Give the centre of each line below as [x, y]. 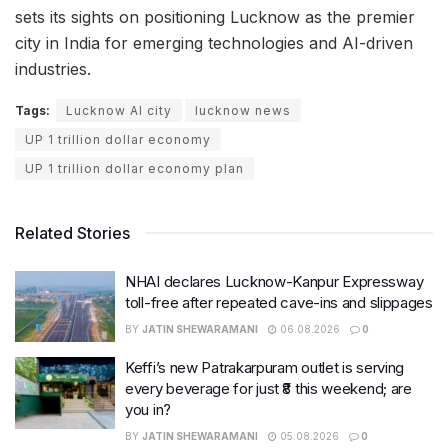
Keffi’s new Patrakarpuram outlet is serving [265, 368]
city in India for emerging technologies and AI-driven [214, 42]
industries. [53, 68]
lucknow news [243, 110]
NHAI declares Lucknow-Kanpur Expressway [274, 281]
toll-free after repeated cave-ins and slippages [279, 302]
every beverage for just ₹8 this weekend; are [268, 389]
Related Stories [72, 232]
